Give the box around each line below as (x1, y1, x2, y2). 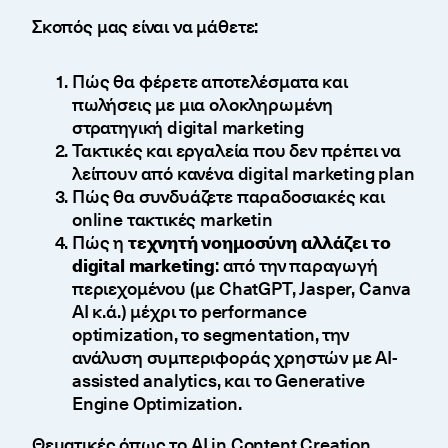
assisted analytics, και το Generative (72, 366, 365, 394)
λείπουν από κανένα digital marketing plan (72, 159, 415, 187)
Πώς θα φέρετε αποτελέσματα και (72, 67, 348, 95)
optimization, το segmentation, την (72, 320, 349, 348)
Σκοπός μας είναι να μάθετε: (32, 12, 259, 40)
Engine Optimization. (72, 389, 242, 417)
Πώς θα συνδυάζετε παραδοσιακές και (72, 182, 385, 210)
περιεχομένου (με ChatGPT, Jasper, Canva (72, 274, 411, 302)
